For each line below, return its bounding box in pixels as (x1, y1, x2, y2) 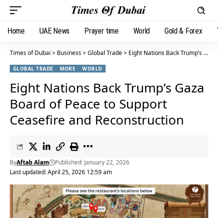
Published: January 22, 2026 (55, 158, 129, 166)
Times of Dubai (10, 49, 51, 57)
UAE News (39, 26, 70, 36)
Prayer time (84, 26, 119, 36)
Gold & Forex (164, 26, 202, 36)
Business (57, 49, 81, 57)
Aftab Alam (17, 158, 49, 166)
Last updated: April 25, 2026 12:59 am (10, 168, 112, 176)
